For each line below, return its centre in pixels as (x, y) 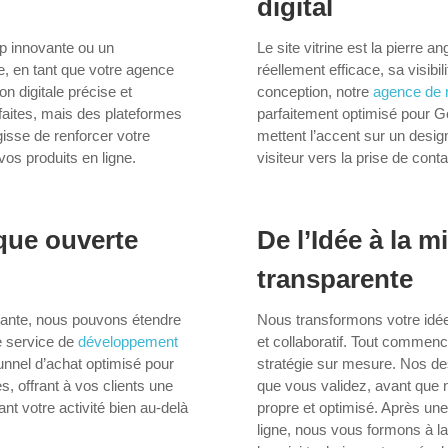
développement (127, 342)
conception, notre (314, 92)
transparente (334, 279)
